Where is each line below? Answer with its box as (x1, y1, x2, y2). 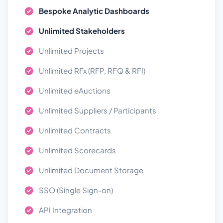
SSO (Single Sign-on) (39, 185, 113, 195)
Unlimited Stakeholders (39, 26, 125, 35)
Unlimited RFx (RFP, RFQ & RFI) (39, 66, 145, 75)
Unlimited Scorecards (39, 145, 116, 155)
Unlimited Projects (39, 46, 104, 55)
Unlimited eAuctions (39, 86, 111, 95)
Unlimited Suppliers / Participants (39, 106, 156, 115)
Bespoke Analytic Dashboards (39, 6, 149, 15)
